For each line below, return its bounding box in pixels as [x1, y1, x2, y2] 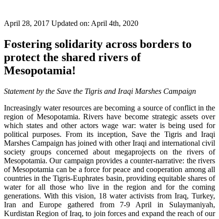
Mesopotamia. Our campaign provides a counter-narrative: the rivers [4, 156, 215, 165]
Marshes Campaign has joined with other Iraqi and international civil [4, 138, 215, 147]
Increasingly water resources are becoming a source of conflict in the [4, 103, 215, 112]
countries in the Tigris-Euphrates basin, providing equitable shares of [4, 174, 215, 182]
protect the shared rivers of [4, 50, 141, 64]
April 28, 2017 [4, 19, 51, 27]
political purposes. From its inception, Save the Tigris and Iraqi [4, 130, 215, 138]
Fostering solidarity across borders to [4, 37, 192, 50]
